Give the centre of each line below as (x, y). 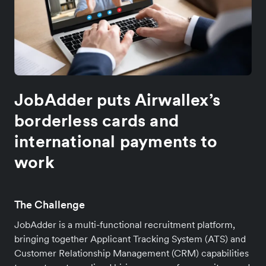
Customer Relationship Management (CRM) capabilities (132, 253)
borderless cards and (96, 121)
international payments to (116, 142)
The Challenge (50, 205)
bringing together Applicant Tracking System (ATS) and (130, 239)
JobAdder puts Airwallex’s (118, 100)
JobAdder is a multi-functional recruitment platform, (125, 225)
